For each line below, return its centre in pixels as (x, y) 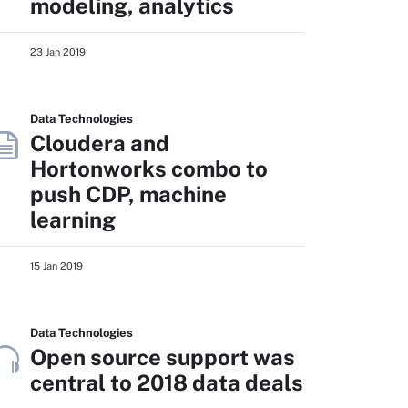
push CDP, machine (128, 194)
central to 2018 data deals (167, 382)
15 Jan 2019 (56, 266)
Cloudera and (100, 143)
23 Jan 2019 (58, 52)
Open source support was (163, 357)
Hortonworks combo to (149, 168)
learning (73, 219)
